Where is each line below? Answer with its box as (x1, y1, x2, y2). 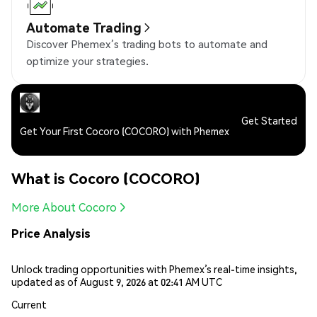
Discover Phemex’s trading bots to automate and (26, 37, 267, 52)
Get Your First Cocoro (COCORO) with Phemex (20, 125, 229, 138)
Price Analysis (11, 226, 91, 241)
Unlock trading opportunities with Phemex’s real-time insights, (11, 262, 297, 275)
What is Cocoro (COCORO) (11, 168, 200, 188)
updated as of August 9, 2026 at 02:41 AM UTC (11, 275, 222, 288)
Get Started (241, 113, 297, 127)
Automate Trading (26, 19, 142, 36)
